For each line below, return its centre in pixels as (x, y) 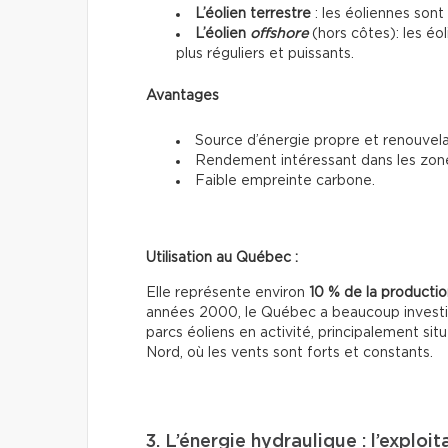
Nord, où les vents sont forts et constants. (289, 353)
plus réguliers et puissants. (265, 54)
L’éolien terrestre (253, 14)
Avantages (182, 96)
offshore (279, 34)
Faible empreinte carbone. (285, 181)
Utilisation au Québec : (222, 258)
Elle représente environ (227, 293)
